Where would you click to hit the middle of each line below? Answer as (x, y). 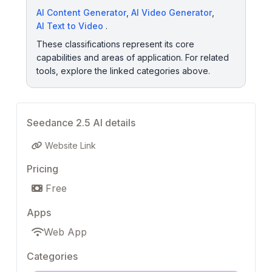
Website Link (69, 145)
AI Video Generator (172, 12)
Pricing (42, 168)
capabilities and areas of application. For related (133, 57)
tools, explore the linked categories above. (123, 70)
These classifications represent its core (115, 44)
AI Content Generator (81, 12)
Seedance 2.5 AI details (81, 122)
